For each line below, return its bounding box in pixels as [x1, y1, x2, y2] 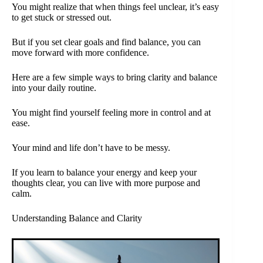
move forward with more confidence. [12, 48, 149, 58]
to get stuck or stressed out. [12, 12, 112, 23]
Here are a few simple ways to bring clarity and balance [12, 72, 217, 83]
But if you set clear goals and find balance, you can [12, 37, 201, 48]
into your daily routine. [12, 83, 96, 93]
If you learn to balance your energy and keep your [12, 167, 197, 178]
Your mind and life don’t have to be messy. [12, 143, 170, 153]
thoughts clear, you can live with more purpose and [12, 178, 200, 188]
